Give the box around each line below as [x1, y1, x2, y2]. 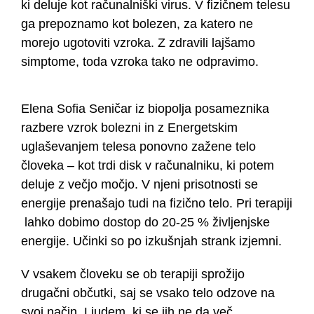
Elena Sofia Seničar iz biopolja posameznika [20, 102, 269, 116]
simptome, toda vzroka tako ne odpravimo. [20, 55, 259, 69]
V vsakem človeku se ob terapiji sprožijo [20, 267, 245, 282]
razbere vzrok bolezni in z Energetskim [20, 121, 238, 135]
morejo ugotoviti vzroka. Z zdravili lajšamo [20, 36, 255, 50]
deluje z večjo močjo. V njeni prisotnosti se [20, 177, 258, 192]
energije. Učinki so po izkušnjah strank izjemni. [20, 234, 282, 249]
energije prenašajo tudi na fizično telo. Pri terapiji [20, 196, 292, 211]
